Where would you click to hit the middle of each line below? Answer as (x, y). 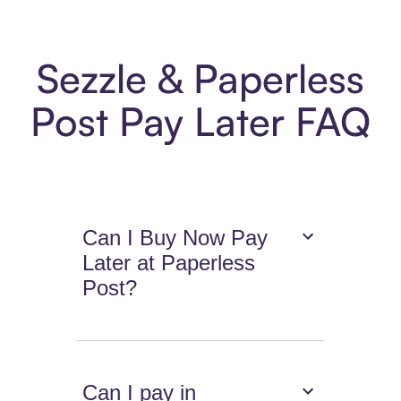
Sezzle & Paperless (200, 79)
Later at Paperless (169, 263)
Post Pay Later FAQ (200, 122)
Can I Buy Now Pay (175, 238)
